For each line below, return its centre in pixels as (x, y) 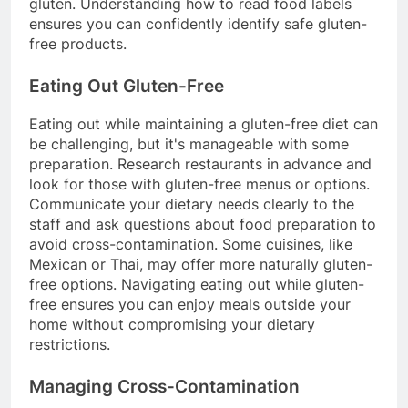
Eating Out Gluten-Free (127, 86)
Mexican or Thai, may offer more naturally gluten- (201, 264)
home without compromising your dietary (172, 324)
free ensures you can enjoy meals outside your (190, 304)
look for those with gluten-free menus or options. (199, 184)
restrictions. (70, 344)
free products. (78, 43)
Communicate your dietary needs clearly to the (192, 204)
